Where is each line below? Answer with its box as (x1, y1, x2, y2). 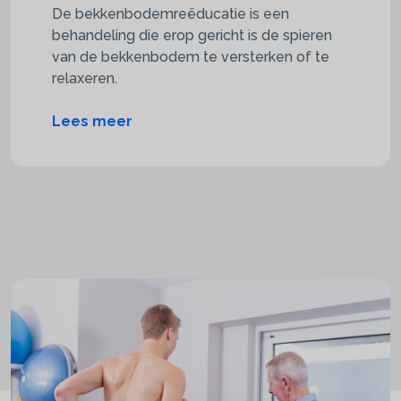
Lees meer (52, 112, 132, 130)
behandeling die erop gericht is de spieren (52, 26, 332, 44)
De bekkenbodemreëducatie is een (52, 4, 289, 22)
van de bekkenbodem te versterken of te (52, 47, 329, 65)
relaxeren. (52, 69, 117, 87)
